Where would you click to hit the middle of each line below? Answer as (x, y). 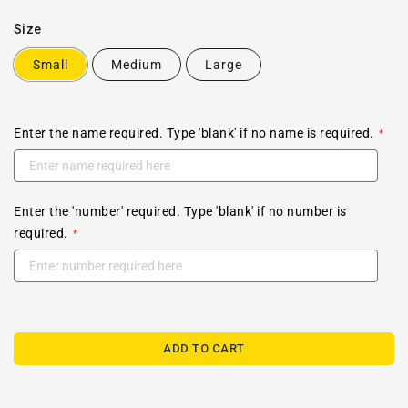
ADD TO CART (204, 348)
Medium (137, 65)
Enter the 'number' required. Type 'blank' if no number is (180, 211)
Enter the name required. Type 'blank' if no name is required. (194, 133)
